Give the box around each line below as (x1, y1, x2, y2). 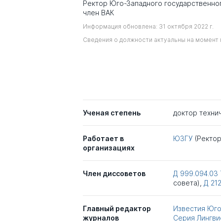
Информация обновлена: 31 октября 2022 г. (83, 23, 214, 30)
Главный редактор (83, 204, 151, 213)
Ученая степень (83, 109, 141, 117)
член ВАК (83, 8, 114, 17)
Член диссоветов (83, 169, 146, 178)
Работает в (83, 134, 124, 143)
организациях (83, 144, 135, 152)
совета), (173, 179, 204, 187)
